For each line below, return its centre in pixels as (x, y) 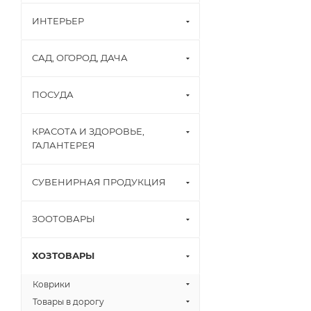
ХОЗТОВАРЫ (63, 255)
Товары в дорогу (68, 302)
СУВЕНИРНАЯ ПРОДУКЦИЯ (99, 182)
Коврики (51, 284)
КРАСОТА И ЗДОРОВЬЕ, (88, 131)
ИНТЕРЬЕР (58, 21)
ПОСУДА (53, 94)
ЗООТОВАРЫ (64, 219)
